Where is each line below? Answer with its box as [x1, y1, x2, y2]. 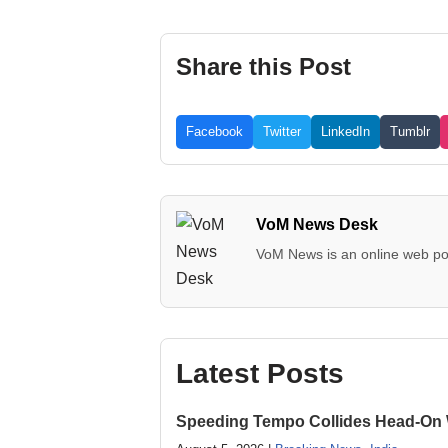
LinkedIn [321, 124, 370, 139]
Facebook [186, 124, 243, 139]
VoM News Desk [256, 216, 378, 233]
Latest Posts [176, 358, 344, 389]
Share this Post [176, 53, 351, 80]
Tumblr [390, 124, 430, 139]
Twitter [263, 124, 301, 139]
